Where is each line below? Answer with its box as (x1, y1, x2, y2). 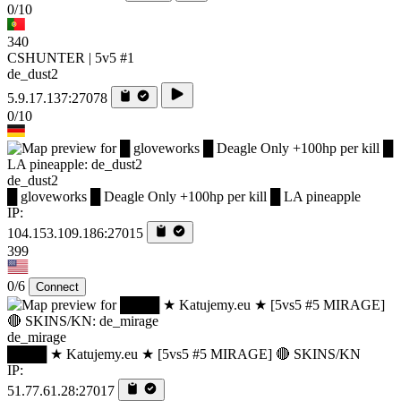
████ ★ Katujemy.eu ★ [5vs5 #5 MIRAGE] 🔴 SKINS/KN (7, 346, 361, 362)
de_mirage (7, 328, 66, 345)
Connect (36, 279, 79, 294)
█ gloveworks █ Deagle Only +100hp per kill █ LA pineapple (7, 188, 361, 204)
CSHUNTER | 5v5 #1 (7, 49, 134, 65)
